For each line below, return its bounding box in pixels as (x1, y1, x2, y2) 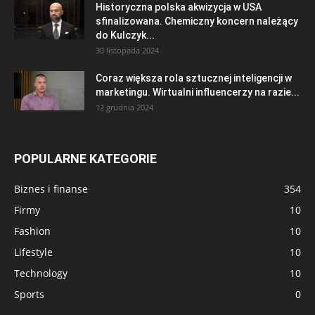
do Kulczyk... (96, 30, 155, 41)
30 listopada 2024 (96, 45, 159, 56)
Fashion (14, 224, 51, 238)
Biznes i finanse (14, 182, 88, 195)
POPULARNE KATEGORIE (14, 151, 157, 166)
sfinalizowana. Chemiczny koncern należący (96, 15, 298, 27)
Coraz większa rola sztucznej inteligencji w (96, 72, 292, 84)
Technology (14, 266, 67, 280)
